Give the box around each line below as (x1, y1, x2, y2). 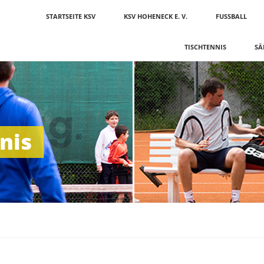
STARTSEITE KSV (46, 12, 95, 21)
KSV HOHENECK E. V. (124, 12, 187, 21)
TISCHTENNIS (184, 42, 226, 51)
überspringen (32, 12, 87, 24)
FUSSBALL (216, 12, 247, 21)
